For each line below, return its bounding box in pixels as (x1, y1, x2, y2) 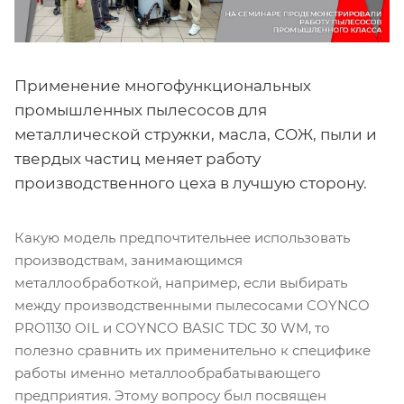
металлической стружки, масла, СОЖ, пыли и (14, 124, 377, 143)
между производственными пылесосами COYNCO (14, 296, 370, 314)
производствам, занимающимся (14, 251, 243, 269)
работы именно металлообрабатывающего (14, 363, 321, 381)
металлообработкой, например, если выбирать (14, 273, 347, 291)
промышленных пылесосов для (14, 100, 267, 119)
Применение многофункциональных (14, 76, 311, 95)
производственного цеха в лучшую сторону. (14, 173, 367, 192)
